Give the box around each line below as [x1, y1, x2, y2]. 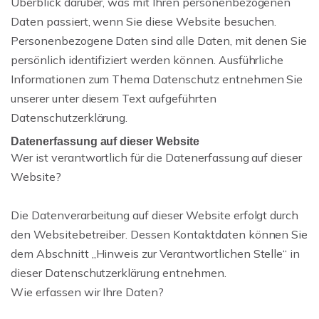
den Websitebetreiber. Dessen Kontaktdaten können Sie [11, 227, 308, 241]
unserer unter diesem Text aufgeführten [11, 91, 216, 105]
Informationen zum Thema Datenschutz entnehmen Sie [11, 72, 303, 86]
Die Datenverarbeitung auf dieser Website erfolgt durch [11, 208, 299, 222]
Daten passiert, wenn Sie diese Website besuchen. [11, 14, 277, 28]
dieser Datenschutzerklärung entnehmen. [11, 266, 226, 280]
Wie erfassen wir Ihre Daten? [11, 285, 164, 299]
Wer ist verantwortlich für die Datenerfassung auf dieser [11, 150, 303, 164]
